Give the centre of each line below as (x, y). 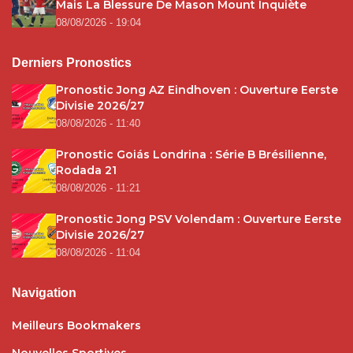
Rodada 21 (86, 170)
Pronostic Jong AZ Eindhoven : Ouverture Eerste (197, 89)
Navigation (44, 292)
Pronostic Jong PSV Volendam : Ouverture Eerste (199, 219)
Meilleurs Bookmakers (76, 325)
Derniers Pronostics (72, 62)
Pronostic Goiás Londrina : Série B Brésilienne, (191, 154)
